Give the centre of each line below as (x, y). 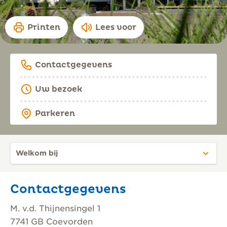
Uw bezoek (59, 89)
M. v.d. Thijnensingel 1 (55, 209)
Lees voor (116, 27)
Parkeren (55, 113)
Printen (44, 27)
